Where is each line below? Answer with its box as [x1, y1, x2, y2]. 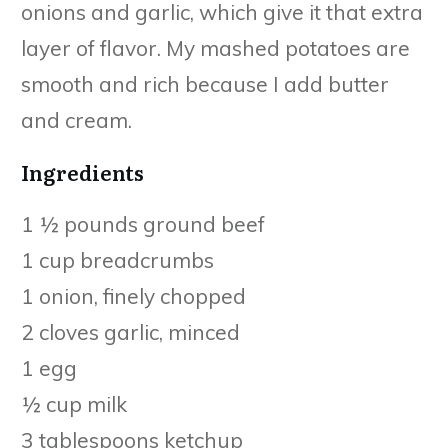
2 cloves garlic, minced [21, 318, 240, 345]
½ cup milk [21, 390, 127, 417]
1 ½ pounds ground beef [21, 210, 265, 237]
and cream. [21, 106, 132, 133]
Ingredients [21, 156, 144, 187]
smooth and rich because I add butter [21, 70, 389, 97]
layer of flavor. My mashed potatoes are [21, 34, 410, 61]
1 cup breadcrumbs [21, 246, 214, 273]
